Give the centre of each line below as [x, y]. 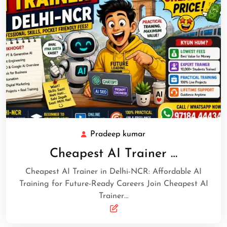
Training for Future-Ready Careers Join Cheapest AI [113, 184]
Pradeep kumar [118, 135]
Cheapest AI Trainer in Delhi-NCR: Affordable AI [113, 172]
